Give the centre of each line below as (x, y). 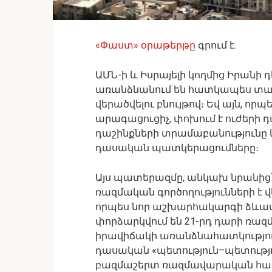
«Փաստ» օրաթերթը (145, 45)
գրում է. (216, 45)
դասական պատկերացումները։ (177, 148)
